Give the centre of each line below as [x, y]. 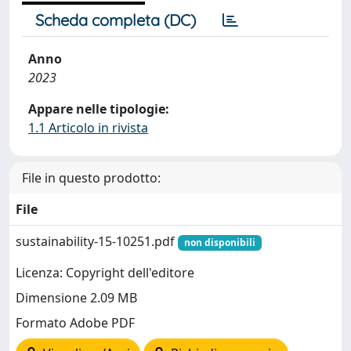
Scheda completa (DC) [116, 20]
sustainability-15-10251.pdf [97, 241]
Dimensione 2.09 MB [76, 298]
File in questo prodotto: [91, 178]
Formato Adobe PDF [75, 323]
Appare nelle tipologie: [99, 109]
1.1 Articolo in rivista [88, 128]
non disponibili [219, 242]
